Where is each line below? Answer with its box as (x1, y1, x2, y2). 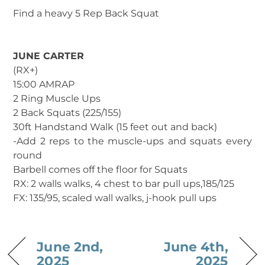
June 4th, (163, 238, 228, 254)
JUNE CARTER (13, 50, 88, 62)
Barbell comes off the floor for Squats (13, 164, 188, 176)
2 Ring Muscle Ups (13, 93, 104, 105)
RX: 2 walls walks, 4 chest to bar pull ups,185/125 (13, 178, 235, 190)
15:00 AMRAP (13, 79, 77, 91)
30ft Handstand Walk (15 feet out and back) (13, 121, 220, 133)
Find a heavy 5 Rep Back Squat (13, 8, 160, 20)
